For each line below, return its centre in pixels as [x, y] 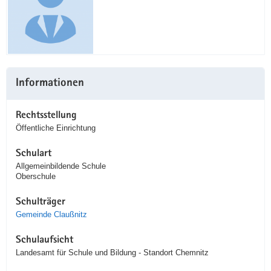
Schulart [34, 154]
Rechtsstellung [46, 116]
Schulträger [41, 203]
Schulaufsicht [44, 241]
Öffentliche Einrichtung [56, 128]
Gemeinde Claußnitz [51, 215]
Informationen [50, 84]
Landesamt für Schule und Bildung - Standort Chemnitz [112, 253]
